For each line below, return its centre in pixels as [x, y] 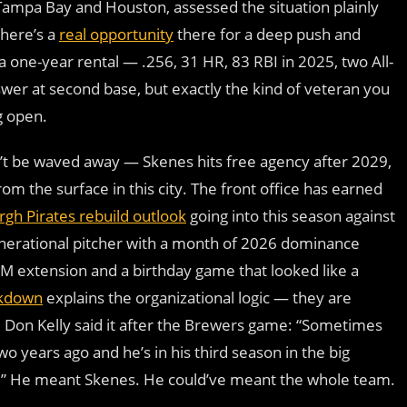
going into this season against [291, 215]
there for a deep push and [267, 34]
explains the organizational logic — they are [197, 297]
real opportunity [116, 34]
